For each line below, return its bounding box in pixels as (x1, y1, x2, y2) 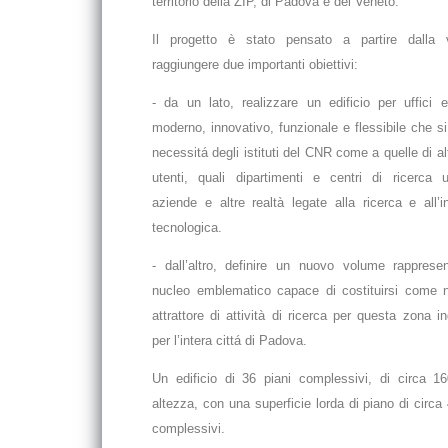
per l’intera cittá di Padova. (152, 333, 307, 348)
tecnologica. (152, 220, 222, 235)
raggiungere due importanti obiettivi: (152, 57, 358, 72)
